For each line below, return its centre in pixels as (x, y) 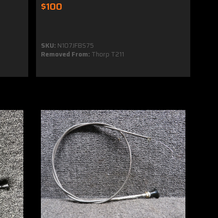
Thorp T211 (107, 54)
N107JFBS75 (75, 46)
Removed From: (66, 54)
